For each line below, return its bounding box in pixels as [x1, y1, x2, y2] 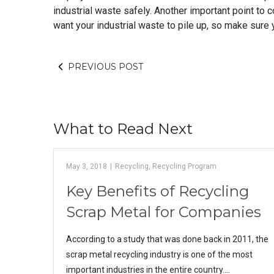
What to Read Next [53, 120, 193, 138]
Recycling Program [152, 162, 217, 171]
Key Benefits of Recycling [66, 182, 249, 200]
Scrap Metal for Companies [66, 203, 261, 221]
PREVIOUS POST [68, 61, 143, 72]
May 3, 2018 [66, 162, 107, 171]
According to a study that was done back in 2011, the [66, 234, 268, 244]
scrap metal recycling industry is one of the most [66, 250, 253, 259]
